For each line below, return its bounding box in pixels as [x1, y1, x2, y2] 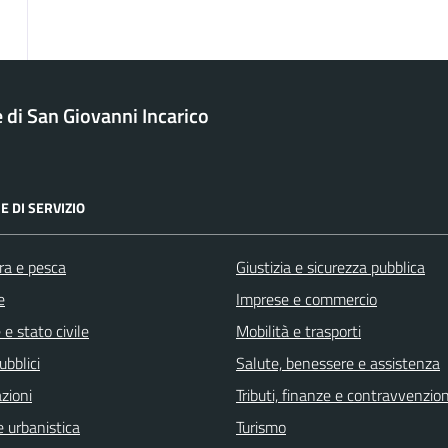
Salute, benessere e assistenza [236, 350, 440, 375]
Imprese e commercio [236, 286, 377, 311]
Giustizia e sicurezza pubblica [236, 254, 425, 279]
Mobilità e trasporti [236, 318, 361, 343]
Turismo [236, 414, 286, 439]
